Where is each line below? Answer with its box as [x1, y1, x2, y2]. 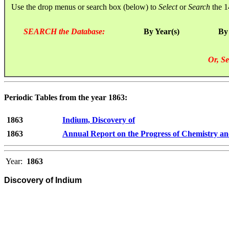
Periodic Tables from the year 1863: [4, 93, 127, 102]
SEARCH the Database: [24, 27, 105, 36]
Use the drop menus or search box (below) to [5, 2, 158, 11]
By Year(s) [144, 27, 179, 36]
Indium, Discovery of [62, 116, 135, 125]
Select [158, 2, 177, 11]
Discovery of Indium [4, 176, 82, 185]
